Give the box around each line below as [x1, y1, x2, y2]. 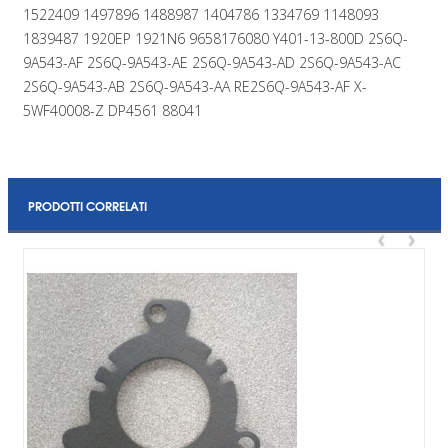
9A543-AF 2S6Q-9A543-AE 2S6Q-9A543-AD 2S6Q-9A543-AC [22, 52, 401, 72]
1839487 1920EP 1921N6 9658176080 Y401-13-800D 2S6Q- [22, 28, 408, 48]
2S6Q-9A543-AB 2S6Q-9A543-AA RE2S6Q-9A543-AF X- [22, 76, 367, 96]
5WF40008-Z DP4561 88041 [22, 100, 202, 120]
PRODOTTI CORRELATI [27, 195, 147, 215]
